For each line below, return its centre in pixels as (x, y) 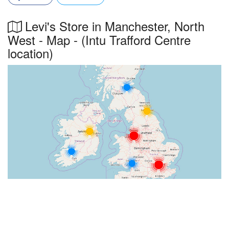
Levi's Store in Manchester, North (113, 26)
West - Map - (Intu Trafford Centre (99, 40)
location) (30, 53)
